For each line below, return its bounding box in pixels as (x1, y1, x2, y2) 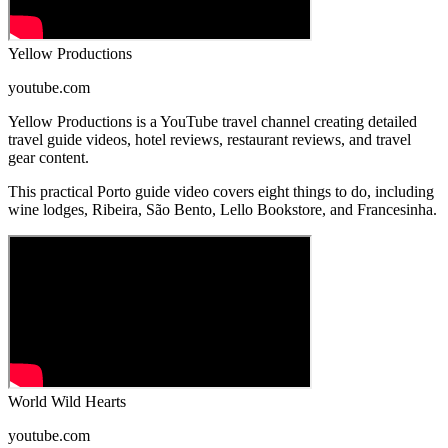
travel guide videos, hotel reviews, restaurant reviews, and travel (8, 131, 411, 149)
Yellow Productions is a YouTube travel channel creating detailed (8, 113, 417, 131)
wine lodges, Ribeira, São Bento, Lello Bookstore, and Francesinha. (8, 201, 437, 219)
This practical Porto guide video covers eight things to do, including (8, 183, 434, 201)
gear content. (8, 149, 89, 167)
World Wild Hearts (8, 393, 126, 411)
